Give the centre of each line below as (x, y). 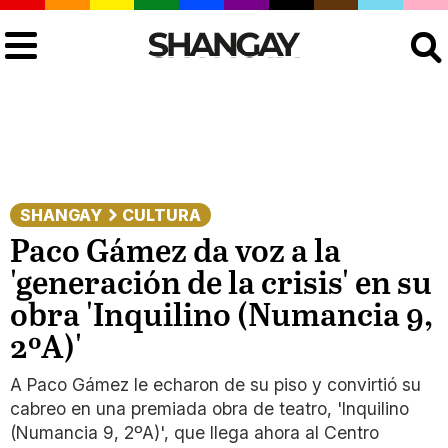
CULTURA (161, 215)
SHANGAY (61, 215)
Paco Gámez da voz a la (175, 253)
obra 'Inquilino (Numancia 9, (221, 317)
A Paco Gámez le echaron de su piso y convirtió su (215, 384)
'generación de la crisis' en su (221, 285)
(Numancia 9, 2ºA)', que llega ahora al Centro (194, 432)
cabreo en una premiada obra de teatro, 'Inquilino (209, 408)
